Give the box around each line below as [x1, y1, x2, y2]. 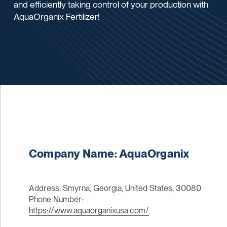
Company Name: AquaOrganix [28, 147, 190, 161]
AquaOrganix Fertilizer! [14, 11, 100, 22]
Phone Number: [28, 195, 83, 205]
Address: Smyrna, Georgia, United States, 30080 [28, 183, 201, 194]
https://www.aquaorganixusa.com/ [28, 206, 149, 216]
